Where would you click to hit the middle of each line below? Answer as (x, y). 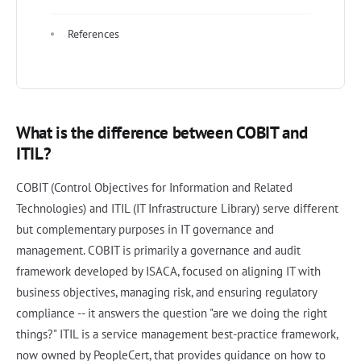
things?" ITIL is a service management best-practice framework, (177, 334)
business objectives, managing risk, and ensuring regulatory (166, 292)
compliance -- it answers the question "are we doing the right (172, 313)
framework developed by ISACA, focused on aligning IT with (168, 271)
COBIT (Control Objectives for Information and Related (154, 187)
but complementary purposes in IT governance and (145, 229)
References (93, 33)
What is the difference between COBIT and (162, 132)
